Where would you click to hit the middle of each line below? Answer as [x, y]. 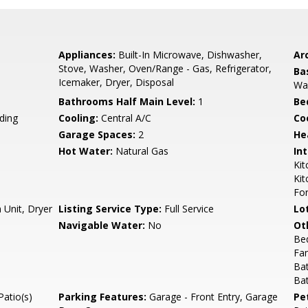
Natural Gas [141, 151]
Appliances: [87, 55]
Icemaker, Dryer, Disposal [117, 82]
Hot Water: [86, 151]
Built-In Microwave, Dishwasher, [189, 55]
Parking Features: [103, 297]
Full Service [188, 209]
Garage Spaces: [97, 134]
